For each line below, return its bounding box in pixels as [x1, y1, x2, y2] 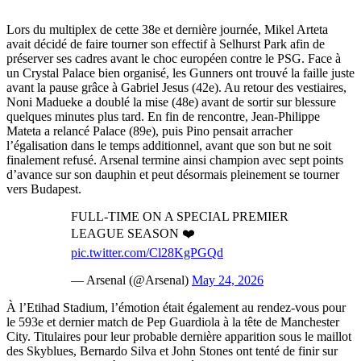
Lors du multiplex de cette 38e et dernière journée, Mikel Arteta [6, 22, 328, 36]
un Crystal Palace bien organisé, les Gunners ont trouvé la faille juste [6, 65, 355, 80]
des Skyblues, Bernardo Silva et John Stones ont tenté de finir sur [6, 343, 338, 358]
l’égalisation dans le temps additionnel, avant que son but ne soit [6, 138, 331, 152]
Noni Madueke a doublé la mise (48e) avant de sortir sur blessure [6, 94, 336, 109]
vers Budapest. [6, 181, 81, 196]
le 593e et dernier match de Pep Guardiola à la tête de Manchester [6, 314, 339, 329]
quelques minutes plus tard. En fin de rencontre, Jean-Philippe [6, 109, 320, 123]
